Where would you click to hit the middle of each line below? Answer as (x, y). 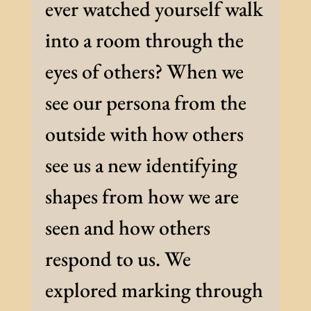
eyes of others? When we (144, 72)
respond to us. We (118, 259)
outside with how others (144, 134)
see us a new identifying (141, 165)
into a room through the (144, 40)
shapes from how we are (142, 196)
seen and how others (127, 228)
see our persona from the (145, 103)
